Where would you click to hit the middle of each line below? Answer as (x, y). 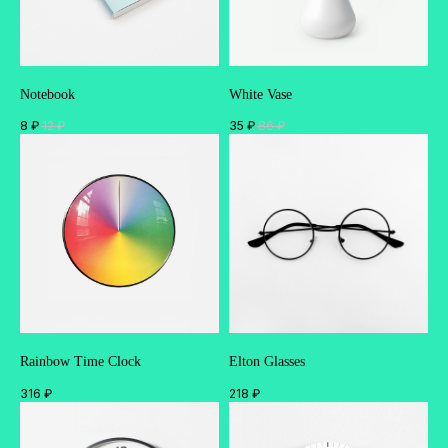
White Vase (260, 94)
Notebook (47, 94)
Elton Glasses (267, 362)
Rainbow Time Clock (80, 362)
